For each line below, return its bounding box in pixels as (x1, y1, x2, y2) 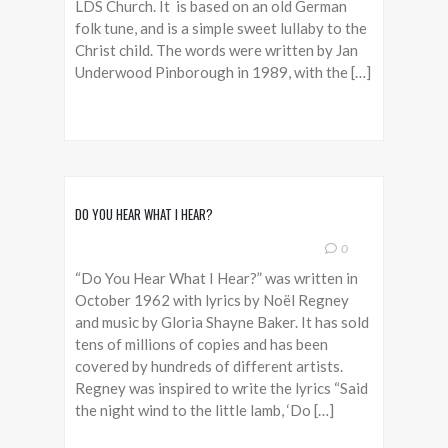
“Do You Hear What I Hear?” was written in (75, 269, 358, 287)
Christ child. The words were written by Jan (75, 41, 358, 59)
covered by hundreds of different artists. (75, 357, 343, 375)
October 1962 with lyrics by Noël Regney (75, 291, 349, 309)
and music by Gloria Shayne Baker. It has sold (75, 313, 369, 331)
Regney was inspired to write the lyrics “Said (75, 379, 368, 397)
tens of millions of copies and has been (75, 335, 328, 353)
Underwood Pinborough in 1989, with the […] (75, 63, 371, 81)
